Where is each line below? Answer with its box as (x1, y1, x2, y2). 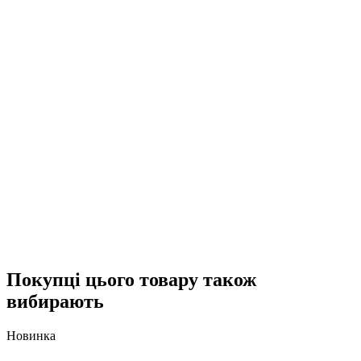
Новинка (6, 328, 56, 342)
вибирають (6, 291, 104, 313)
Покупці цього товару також (6, 269, 256, 291)
